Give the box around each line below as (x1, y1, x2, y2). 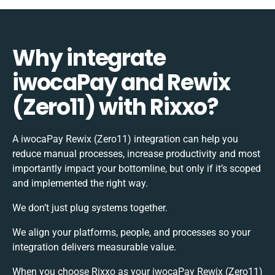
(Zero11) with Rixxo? (12, 91, 219, 123)
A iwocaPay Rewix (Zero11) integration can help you (12, 133, 238, 145)
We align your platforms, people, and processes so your (12, 226, 250, 238)
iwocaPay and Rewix (12, 66, 230, 98)
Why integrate (12, 42, 166, 74)
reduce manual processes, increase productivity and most (12, 147, 260, 160)
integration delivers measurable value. (12, 241, 176, 253)
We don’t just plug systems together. (12, 201, 168, 214)
